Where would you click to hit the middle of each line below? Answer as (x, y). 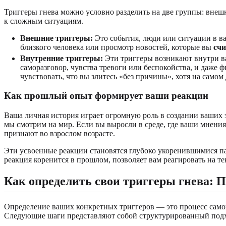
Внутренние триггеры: (62, 58)
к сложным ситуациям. (44, 21)
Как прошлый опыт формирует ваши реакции (106, 96)
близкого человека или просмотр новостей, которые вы (117, 47)
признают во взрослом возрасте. (60, 133)
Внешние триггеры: (56, 38)
